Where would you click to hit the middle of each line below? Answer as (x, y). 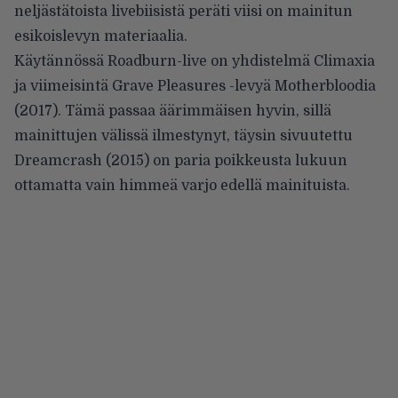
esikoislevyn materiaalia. (101, 36)
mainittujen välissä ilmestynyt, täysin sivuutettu (183, 135)
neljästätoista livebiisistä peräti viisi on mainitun (183, 11)
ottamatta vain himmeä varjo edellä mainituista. (182, 185)
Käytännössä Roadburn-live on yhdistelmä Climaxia (195, 61)
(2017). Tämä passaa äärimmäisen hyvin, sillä (173, 111)
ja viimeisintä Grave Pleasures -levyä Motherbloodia (195, 86)
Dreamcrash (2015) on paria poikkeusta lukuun (181, 160)
